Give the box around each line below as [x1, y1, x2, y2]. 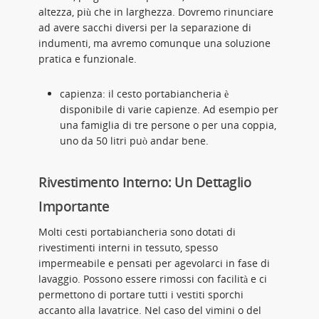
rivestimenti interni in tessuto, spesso [38, 241, 218, 254]
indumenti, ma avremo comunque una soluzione [38, 36, 271, 50]
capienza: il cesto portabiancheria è [60, 87, 229, 100]
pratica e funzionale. [38, 52, 137, 66]
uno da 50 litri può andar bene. [60, 134, 209, 147]
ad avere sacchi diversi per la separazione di [38, 21, 251, 34]
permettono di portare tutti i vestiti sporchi [38, 288, 244, 301]
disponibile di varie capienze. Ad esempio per [60, 103, 278, 116]
